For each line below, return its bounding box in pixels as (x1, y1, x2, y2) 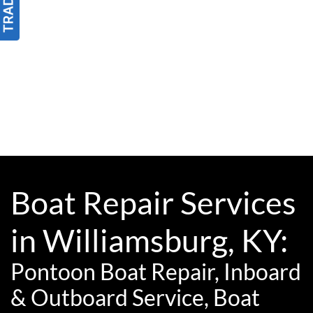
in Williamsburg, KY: (10, 221, 288, 259)
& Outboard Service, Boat (10, 284, 260, 311)
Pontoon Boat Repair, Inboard (10, 258, 301, 285)
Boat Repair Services (10, 183, 296, 221)
